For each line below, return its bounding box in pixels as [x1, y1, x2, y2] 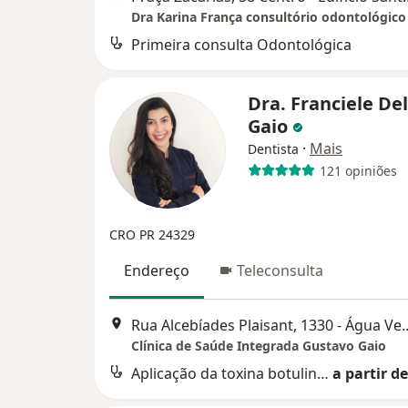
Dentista [248, 140, 299, 158]
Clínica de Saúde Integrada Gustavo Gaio [131, 336, 386, 354]
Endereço [124, 260, 189, 281]
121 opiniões [319, 161, 397, 179]
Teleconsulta [237, 260, 323, 281]
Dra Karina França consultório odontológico [131, 8, 406, 26]
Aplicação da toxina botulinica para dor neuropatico [317, 362, 329, 383]
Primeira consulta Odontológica [131, 35, 352, 56]
